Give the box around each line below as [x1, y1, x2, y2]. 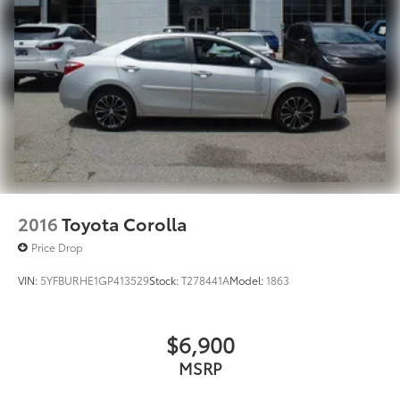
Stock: [149, 271, 181, 287]
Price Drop [31, 238, 83, 254]
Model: [229, 271, 266, 287]
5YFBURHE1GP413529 [40, 271, 149, 287]
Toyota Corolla [62, 210, 187, 236]
